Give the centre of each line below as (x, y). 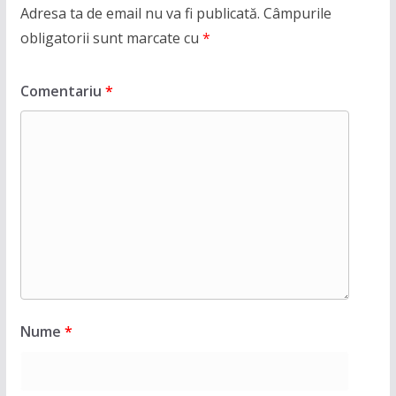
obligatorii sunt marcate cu (111, 38)
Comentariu (62, 91)
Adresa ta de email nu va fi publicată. (140, 14)
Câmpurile (297, 14)
